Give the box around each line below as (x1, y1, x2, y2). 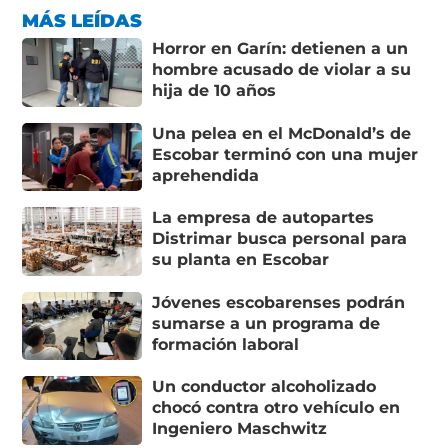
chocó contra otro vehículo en (152, 398, 401, 418)
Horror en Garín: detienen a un (152, 39, 409, 59)
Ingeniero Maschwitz (152, 419, 328, 439)
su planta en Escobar (152, 250, 330, 270)
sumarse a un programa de (152, 313, 381, 333)
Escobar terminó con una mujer (152, 144, 419, 164)
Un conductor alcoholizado (152, 377, 377, 397)
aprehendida (152, 165, 260, 185)
